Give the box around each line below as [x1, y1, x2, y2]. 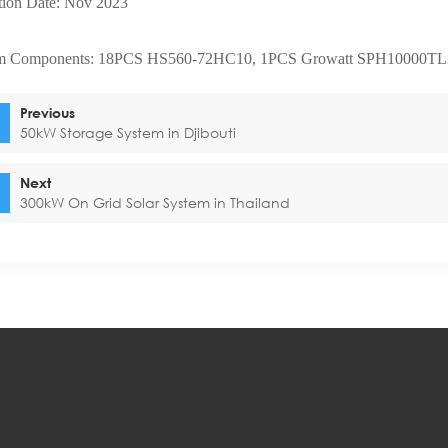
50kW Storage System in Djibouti [20, 123, 237, 142]
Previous [20, 104, 76, 121]
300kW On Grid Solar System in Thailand [20, 193, 291, 212]
